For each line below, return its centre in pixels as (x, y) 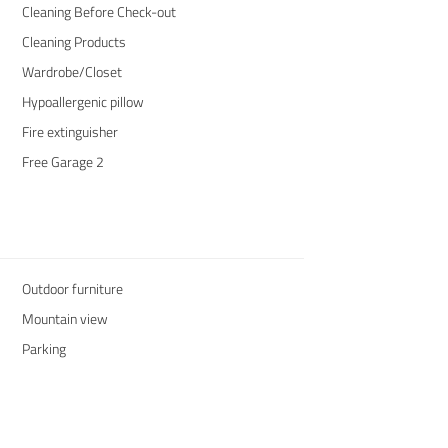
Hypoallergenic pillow (82, 101)
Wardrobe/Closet (71, 71)
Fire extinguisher (69, 131)
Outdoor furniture (72, 288)
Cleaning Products (73, 41)
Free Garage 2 (62, 161)
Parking (43, 348)
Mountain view (64, 318)
